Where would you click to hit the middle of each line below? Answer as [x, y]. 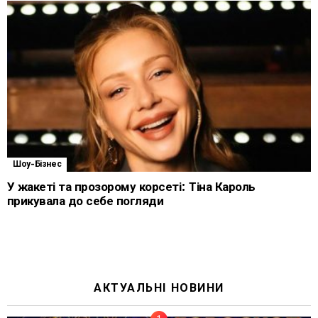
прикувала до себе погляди [86, 202]
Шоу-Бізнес [37, 165]
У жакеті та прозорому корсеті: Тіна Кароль [131, 187]
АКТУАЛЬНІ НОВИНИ [159, 289]
